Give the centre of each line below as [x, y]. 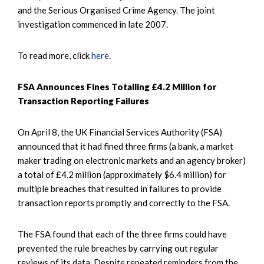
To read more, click [55, 55]
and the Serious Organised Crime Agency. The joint [116, 10]
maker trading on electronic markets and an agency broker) [132, 160]
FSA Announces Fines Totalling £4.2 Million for [117, 86]
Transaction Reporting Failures [83, 100]
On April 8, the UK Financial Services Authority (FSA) [120, 132]
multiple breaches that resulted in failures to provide [120, 188]
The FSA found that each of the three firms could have [122, 234]
